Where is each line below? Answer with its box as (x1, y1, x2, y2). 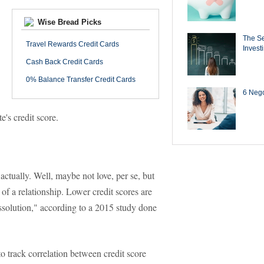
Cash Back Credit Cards (26, 58, 103, 66)
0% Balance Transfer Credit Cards (26, 75, 136, 84)
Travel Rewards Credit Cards (26, 40, 119, 48)
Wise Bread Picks (35, 18, 101, 27)
